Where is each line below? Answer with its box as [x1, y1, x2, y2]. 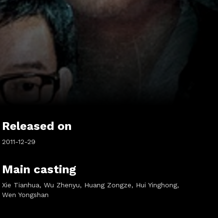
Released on [1, 119, 72, 133]
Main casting [1, 163, 76, 176]
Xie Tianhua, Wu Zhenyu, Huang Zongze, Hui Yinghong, [1, 181, 179, 189]
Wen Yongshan [1, 191, 49, 199]
